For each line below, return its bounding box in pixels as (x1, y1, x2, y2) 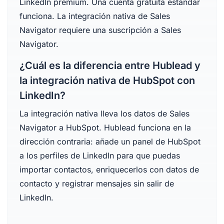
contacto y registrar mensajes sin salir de (19, 178, 174, 188)
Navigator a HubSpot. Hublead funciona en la (19, 122, 191, 132)
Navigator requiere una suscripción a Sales (19, 25, 181, 35)
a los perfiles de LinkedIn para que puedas (19, 150, 180, 160)
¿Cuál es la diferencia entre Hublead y (19, 59, 200, 71)
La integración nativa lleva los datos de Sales (19, 108, 189, 118)
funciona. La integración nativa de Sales (19, 11, 170, 21)
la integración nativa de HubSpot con (19, 74, 195, 86)
